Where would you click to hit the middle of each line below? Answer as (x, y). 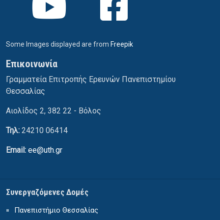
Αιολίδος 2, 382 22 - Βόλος (54, 110)
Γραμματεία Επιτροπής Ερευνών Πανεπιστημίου (91, 79)
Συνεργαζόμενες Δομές (47, 192)
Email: (17, 150)
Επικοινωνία (32, 64)
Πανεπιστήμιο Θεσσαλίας (56, 210)
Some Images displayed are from (58, 44)
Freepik (122, 44)
